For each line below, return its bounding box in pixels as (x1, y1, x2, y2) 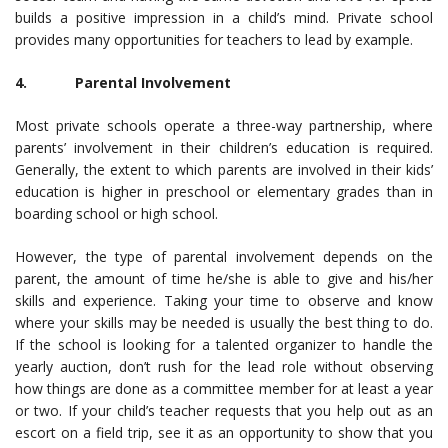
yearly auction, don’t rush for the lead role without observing (15, 357, 433, 376)
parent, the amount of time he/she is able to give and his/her (15, 269, 433, 288)
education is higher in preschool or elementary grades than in (15, 182, 433, 201)
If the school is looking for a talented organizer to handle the (15, 335, 433, 354)
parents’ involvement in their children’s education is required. (15, 138, 433, 157)
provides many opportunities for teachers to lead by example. (15, 30, 413, 49)
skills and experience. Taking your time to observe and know (15, 291, 433, 310)
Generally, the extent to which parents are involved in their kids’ (15, 160, 433, 179)
